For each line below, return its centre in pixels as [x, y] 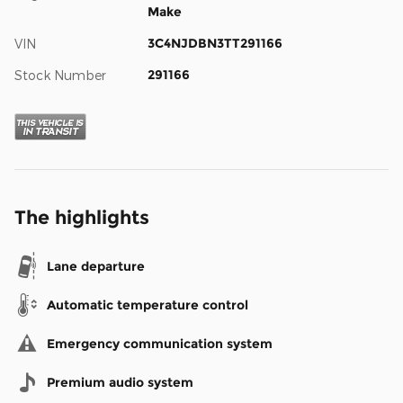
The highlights [82, 218]
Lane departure [96, 267]
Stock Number [60, 76]
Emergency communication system [160, 344]
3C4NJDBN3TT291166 [215, 44]
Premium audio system [120, 383]
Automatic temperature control [148, 305]
